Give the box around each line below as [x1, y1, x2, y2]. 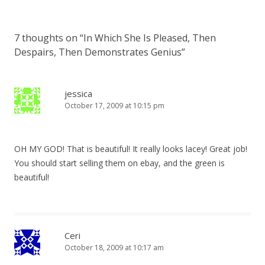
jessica [64, 88, 92, 99]
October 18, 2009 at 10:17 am [64, 243, 164, 253]
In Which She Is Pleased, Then [83, 31, 216, 44]
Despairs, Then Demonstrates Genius [14, 46, 182, 59]
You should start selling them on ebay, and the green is [14, 157, 225, 169]
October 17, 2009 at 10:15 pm [64, 101, 164, 111]
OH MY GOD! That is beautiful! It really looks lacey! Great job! [14, 143, 247, 154]
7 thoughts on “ [14, 31, 83, 44]
